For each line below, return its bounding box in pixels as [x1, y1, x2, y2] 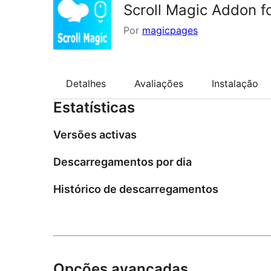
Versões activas [53, 128, 137, 142]
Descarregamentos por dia [53, 155, 192, 169]
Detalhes [66, 77, 106, 90]
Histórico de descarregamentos [53, 183, 218, 196]
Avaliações [134, 77, 183, 90]
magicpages [142, 24, 198, 36]
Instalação [212, 77, 258, 90]
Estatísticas [53, 99, 135, 117]
